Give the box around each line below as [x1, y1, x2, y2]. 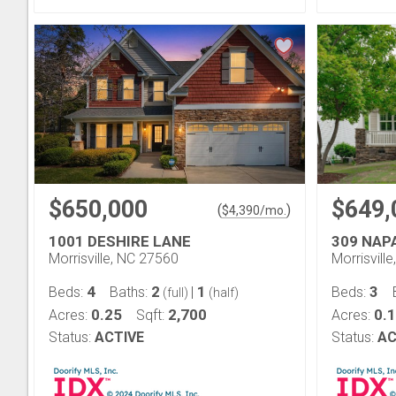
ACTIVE [95, 329, 144, 346]
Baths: [110, 284, 151, 301]
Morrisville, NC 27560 [49, 250, 179, 267]
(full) [160, 286, 191, 300]
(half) [206, 286, 239, 300]
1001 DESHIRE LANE [49, 232, 191, 250]
